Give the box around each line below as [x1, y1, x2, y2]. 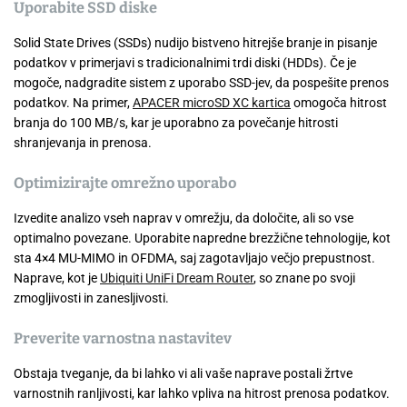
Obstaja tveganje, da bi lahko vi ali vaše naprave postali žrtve [14, 366, 352, 381]
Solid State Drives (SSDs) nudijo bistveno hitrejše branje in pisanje [14, 35, 377, 50]
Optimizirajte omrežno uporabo [14, 174, 236, 192]
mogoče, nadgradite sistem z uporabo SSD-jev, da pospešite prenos [14, 75, 389, 90]
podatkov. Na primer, [14, 95, 133, 110]
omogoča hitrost [291, 95, 387, 110]
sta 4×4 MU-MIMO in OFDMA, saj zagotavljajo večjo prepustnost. [14, 251, 375, 265]
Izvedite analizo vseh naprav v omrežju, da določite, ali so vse [14, 211, 353, 225]
